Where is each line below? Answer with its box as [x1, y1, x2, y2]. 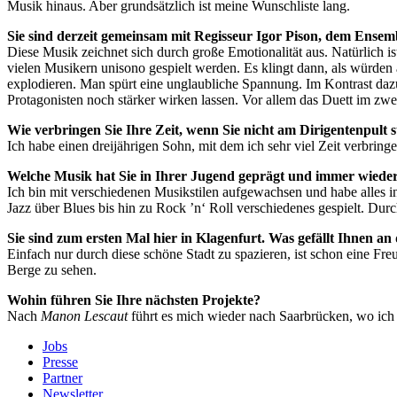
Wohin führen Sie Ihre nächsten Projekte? [7, 292, 261, 308]
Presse [43, 354, 78, 370]
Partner [43, 370, 82, 386]
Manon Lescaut [41, 308, 128, 324]
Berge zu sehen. [7, 262, 97, 278]
